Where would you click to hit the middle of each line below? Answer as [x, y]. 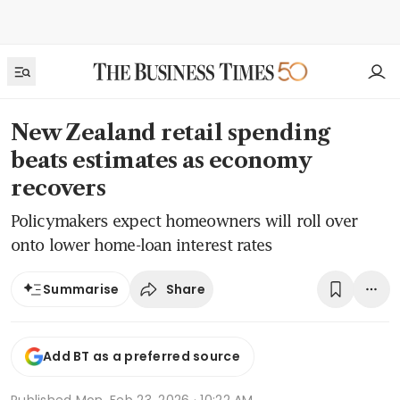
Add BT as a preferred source [142, 357]
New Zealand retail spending [171, 133]
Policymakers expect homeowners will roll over [184, 221]
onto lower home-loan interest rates [142, 245]
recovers [58, 188]
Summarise [81, 289]
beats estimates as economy [161, 160]
